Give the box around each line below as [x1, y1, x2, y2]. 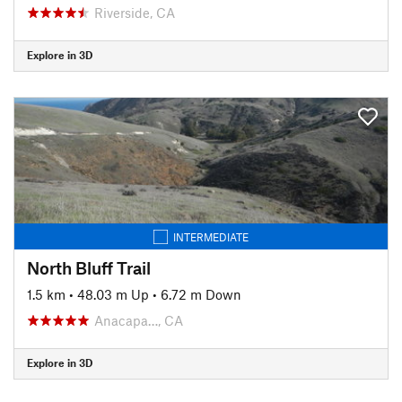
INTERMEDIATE [173, 230, 249, 243]
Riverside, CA [94, 4, 175, 21]
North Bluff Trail [27, 257, 151, 278]
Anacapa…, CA [94, 311, 183, 328]
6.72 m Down [161, 285, 241, 302]
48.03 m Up [77, 285, 149, 302]
